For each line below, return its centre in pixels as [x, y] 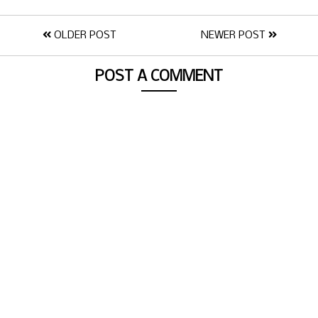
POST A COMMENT [159, 77]
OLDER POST [84, 36]
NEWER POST [234, 36]
